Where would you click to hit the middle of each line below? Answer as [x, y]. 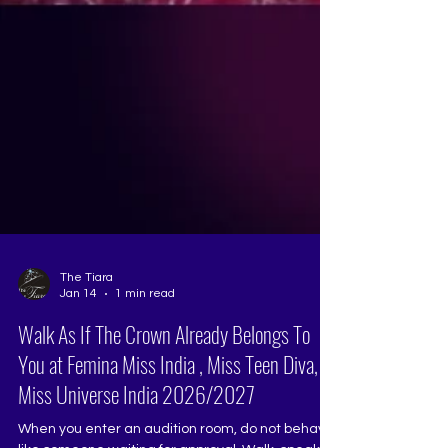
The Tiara [86, 304]
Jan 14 [78, 320]
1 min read [145, 320]
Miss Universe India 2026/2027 [136, 421]
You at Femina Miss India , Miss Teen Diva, [168, 391]
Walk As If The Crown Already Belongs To [164, 361]
